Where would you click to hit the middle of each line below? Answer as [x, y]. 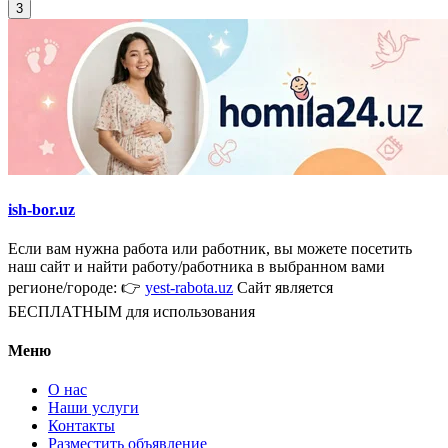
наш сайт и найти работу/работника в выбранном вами [196, 266]
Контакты [81, 426]
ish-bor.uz [41, 209]
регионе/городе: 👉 [76, 287]
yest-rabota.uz [189, 287]
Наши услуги [93, 408]
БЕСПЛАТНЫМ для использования [131, 311]
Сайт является [283, 287]
